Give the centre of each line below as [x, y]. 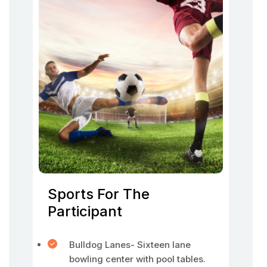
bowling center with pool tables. [137, 259]
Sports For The [99, 194]
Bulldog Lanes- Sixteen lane [130, 245]
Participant [85, 211]
